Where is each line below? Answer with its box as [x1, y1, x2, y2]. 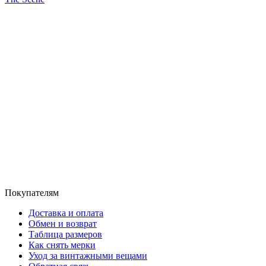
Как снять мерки [28, 239, 96, 250]
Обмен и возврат [28, 218, 97, 229]
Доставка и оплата [28, 207, 103, 218]
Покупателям [5, 187, 59, 198]
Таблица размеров [28, 229, 102, 239]
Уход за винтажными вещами [28, 250, 147, 261]
